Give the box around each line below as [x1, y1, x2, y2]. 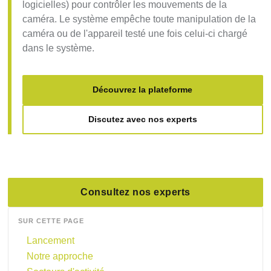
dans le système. [22, 42, 95, 53]
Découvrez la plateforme [93, 84, 193, 94]
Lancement [27, 235, 75, 246]
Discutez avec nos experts [88, 114, 197, 124]
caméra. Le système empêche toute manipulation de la [22, 13, 256, 24]
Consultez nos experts [80, 186, 191, 197]
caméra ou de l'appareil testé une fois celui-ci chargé [22, 28, 248, 39]
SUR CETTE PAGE [18, 217, 85, 224]
